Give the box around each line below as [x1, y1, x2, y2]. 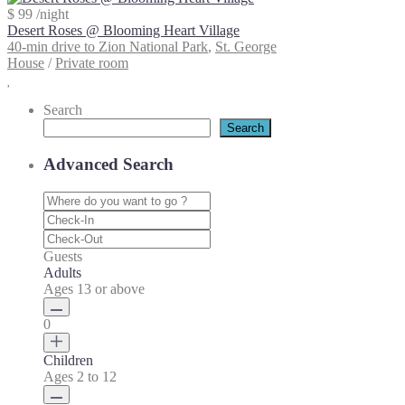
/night [33, 6, 69, 23]
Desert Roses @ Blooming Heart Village [7, 23, 240, 39]
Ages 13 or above [43, 280, 145, 297]
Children [43, 352, 93, 368]
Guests [43, 248, 82, 264]
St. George [215, 39, 277, 55]
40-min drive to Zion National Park [7, 39, 208, 55]
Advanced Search [43, 154, 174, 174]
